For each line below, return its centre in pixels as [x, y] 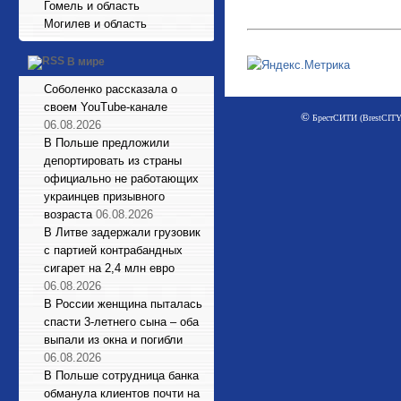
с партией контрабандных [113, 250]
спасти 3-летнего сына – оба [121, 322]
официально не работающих [121, 179]
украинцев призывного [104, 196]
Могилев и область [95, 24]
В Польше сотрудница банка [121, 375]
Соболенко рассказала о [111, 89]
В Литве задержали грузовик [122, 232]
